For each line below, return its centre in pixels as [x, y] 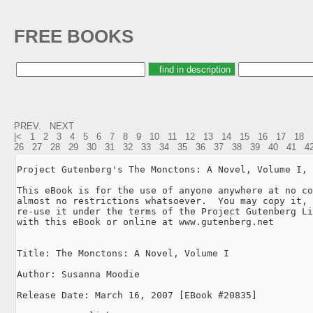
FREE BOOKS [74, 37]
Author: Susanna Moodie [78, 274]
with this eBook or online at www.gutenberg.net [145, 221]
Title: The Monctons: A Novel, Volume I [123, 253]
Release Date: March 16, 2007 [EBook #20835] [137, 295]
